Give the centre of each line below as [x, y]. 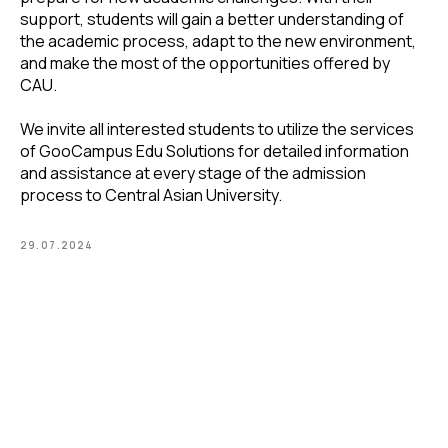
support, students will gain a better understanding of [212, 18]
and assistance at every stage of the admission [193, 172]
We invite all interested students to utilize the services [217, 128]
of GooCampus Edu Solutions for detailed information [214, 150]
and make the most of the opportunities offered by [205, 62]
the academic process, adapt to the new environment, [218, 40]
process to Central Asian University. [151, 194]
